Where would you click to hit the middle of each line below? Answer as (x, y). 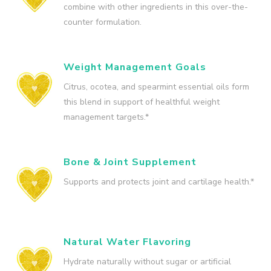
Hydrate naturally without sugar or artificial (147, 261)
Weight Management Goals (135, 67)
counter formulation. (103, 22)
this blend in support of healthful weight (142, 102)
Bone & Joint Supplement (130, 162)
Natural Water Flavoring (127, 242)
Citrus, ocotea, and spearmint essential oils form (156, 87)
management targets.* (106, 117)
